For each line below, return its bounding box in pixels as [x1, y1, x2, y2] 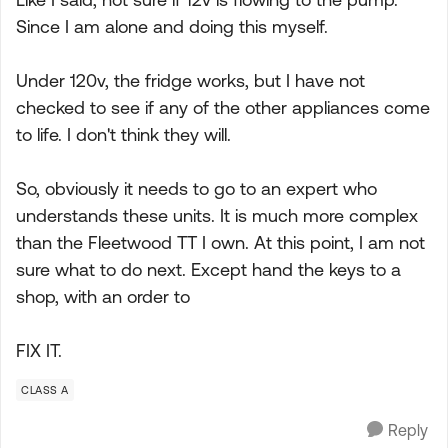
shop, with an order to [16, 286, 190, 307]
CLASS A [21, 384, 69, 396]
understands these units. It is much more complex [16, 205, 418, 226]
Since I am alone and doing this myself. [16, 16, 328, 37]
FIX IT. [16, 340, 62, 361]
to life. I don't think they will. [16, 124, 231, 145]
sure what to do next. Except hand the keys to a [16, 259, 401, 280]
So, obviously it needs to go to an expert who [16, 178, 377, 199]
